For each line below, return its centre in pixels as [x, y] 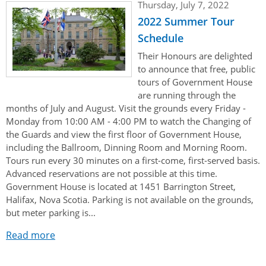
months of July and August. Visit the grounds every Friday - [126, 108]
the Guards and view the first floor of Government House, [124, 134]
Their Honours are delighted [195, 56]
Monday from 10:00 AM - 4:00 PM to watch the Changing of [129, 121]
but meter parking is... [51, 212]
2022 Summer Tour [186, 21]
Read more [31, 235]
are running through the [187, 95]
